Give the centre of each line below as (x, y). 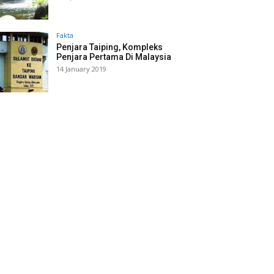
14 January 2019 (81, 69)
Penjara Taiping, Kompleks (109, 47)
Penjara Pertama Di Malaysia (114, 57)
